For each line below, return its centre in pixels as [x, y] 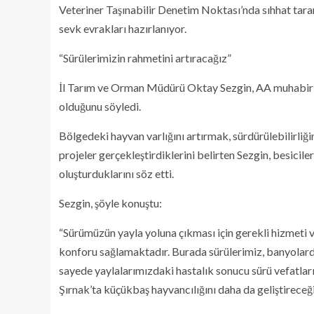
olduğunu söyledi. [100, 106]
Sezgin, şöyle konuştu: [110, 203]
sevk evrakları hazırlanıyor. [123, 28]
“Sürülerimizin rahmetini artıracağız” [145, 58]
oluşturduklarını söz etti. [116, 173]
